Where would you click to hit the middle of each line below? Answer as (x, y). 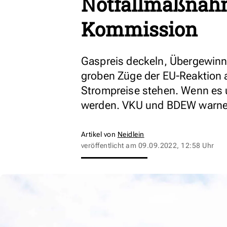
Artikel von (99, 134)
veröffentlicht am (110, 145)
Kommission (139, 29)
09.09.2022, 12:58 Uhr (176, 145)
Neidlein (131, 134)
